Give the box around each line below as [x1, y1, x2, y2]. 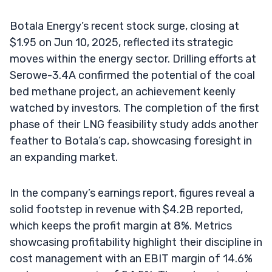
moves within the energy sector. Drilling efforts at [10, 52, 256, 66]
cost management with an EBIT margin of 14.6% [10, 251, 253, 265]
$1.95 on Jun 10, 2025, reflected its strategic [10, 35, 233, 49]
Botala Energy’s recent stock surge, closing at [10, 19, 239, 33]
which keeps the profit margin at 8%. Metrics [10, 219, 232, 233]
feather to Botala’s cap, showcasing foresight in [10, 134, 252, 148]
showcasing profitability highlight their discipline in [10, 235, 262, 249]
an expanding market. [10, 150, 118, 164]
